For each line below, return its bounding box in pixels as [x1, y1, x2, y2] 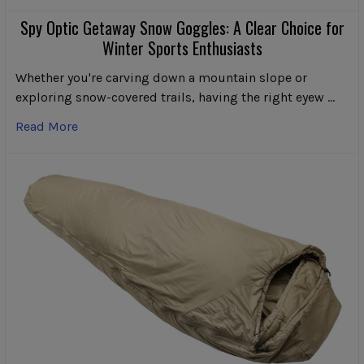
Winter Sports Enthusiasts [102, 36, 262, 61]
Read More [15, 119, 78, 135]
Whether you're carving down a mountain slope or [15, 70, 307, 86]
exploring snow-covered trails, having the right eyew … [15, 89, 335, 106]
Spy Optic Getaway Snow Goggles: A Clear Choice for [19, 15, 344, 41]
